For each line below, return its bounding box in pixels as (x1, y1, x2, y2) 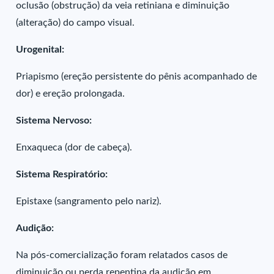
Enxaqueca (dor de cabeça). (16, 143, 133, 152)
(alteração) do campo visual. (16, 18, 135, 28)
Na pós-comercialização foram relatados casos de (16, 250, 228, 260)
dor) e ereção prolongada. (16, 89, 125, 98)
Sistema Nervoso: (16, 116, 92, 125)
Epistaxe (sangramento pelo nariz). (16, 196, 162, 206)
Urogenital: (16, 45, 65, 54)
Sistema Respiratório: (16, 169, 108, 179)
